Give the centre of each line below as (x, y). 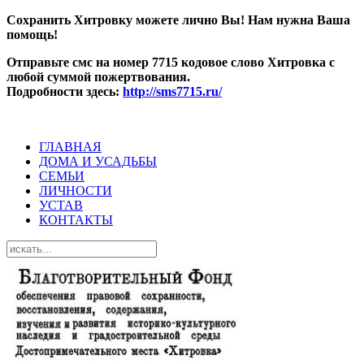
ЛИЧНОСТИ (76, 191)
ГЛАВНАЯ (70, 147)
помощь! (32, 35)
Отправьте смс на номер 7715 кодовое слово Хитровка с (171, 62)
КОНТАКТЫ (76, 220)
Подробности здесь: (65, 91)
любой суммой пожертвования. (98, 77)
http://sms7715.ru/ (172, 91)
